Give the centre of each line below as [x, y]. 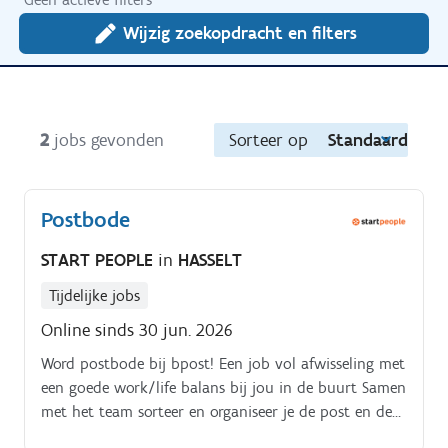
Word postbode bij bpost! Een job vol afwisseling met [223, 363]
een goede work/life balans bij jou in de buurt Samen [223, 387]
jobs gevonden [109, 140]
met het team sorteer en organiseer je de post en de [216, 411]
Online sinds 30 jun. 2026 [137, 329]
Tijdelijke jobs [94, 295]
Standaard [368, 140]
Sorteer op [268, 140]
